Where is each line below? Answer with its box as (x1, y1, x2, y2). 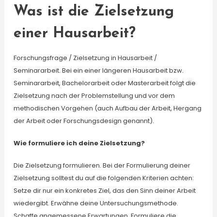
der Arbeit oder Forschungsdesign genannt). (13, 116, 154, 125)
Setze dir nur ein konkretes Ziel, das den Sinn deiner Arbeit (13, 186, 196, 195)
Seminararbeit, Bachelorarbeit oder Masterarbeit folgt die (13, 78, 196, 88)
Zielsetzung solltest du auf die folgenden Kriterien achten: (13, 173, 194, 183)
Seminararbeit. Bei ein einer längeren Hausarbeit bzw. (13, 66, 184, 75)
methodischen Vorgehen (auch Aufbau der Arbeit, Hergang (13, 104, 201, 113)
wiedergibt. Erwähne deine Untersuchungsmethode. (13, 199, 178, 208)
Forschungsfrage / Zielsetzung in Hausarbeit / (13, 53, 157, 62)
